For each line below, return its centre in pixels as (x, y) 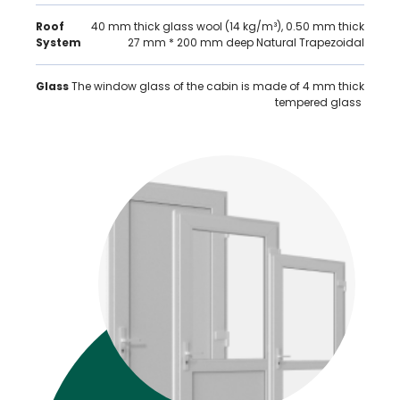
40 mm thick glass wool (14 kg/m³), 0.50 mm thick (228, 26)
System (58, 42)
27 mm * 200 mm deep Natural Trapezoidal (246, 42)
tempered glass (320, 102)
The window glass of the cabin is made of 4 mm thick (217, 86)
